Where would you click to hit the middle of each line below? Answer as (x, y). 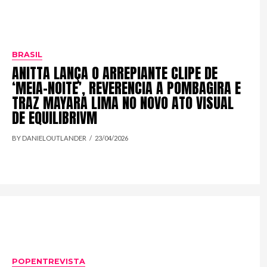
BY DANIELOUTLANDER (49, 138)
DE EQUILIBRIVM (55, 118)
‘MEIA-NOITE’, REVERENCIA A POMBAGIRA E (127, 89)
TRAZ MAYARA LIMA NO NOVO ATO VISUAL (123, 103)
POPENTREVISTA (49, 261)
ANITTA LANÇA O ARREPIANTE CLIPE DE (115, 74)
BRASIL (27, 55)
